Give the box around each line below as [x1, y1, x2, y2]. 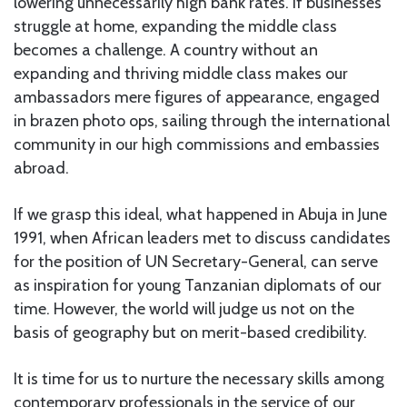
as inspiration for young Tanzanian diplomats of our [14, 274, 382, 295]
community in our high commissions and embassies [14, 134, 380, 154]
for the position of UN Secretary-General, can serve [14, 251, 378, 272]
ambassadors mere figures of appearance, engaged [14, 86, 380, 107]
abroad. [14, 157, 69, 178]
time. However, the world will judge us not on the [14, 298, 354, 319]
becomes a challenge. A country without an [14, 39, 318, 60]
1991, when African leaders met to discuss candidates [14, 227, 391, 248]
